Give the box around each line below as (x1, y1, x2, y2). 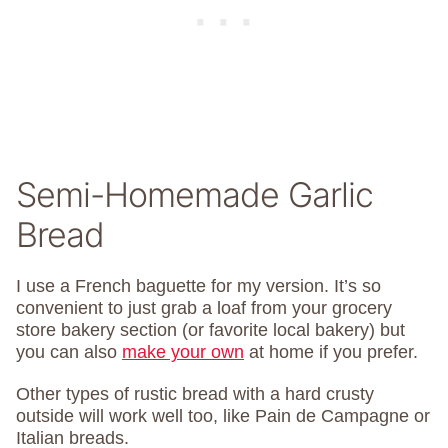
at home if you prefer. (244, 342, 418, 363)
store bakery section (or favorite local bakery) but (16, 320, 405, 341)
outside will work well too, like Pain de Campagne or (16, 406, 430, 427)
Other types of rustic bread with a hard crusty (16, 384, 374, 405)
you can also (16, 342, 122, 363)
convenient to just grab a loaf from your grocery (16, 298, 392, 319)
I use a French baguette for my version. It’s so (16, 276, 381, 297)
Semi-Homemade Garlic (16, 174, 373, 216)
